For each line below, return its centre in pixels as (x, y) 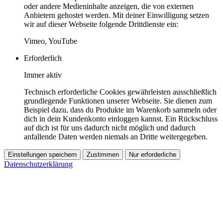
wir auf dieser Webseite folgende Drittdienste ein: (101, 24)
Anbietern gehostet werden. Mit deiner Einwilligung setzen (116, 15)
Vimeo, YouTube (51, 41)
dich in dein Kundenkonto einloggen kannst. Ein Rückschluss (121, 118)
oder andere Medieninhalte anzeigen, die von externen (109, 6)
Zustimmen (103, 154)
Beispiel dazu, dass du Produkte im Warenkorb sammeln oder (120, 110)
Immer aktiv (43, 75)
